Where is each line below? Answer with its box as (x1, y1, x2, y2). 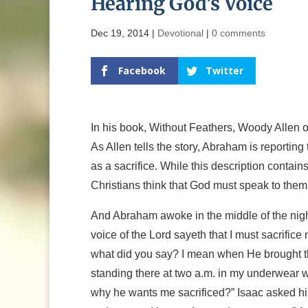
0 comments (212, 27, 265, 39)
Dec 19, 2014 (91, 27, 149, 39)
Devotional (157, 27, 203, 39)
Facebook (118, 64, 166, 78)
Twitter (206, 64, 243, 78)
